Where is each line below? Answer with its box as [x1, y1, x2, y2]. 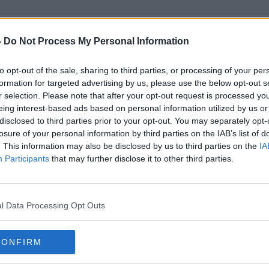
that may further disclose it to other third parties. [49, 154, 234, 163]
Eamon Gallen [73, 73, 196, 94]
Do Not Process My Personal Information [4, 36, 189, 46]
